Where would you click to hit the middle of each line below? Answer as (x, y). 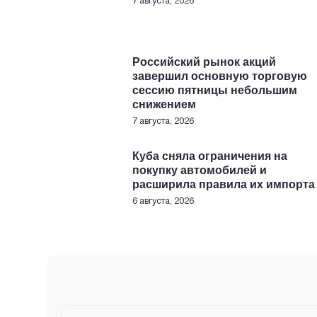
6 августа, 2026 (163, 201)
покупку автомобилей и (200, 170)
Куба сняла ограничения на (210, 156)
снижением (164, 104)
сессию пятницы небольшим (215, 90)
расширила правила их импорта (224, 184)
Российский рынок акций (204, 62)
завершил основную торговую (220, 76)
